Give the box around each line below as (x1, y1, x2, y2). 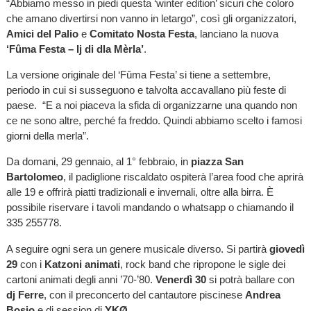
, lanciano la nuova (194, 28, 278, 40)
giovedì (269, 242, 305, 255)
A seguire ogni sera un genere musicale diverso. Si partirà (6, 242, 269, 255)
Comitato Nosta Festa (89, 28, 194, 40)
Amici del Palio (6, 28, 78, 40)
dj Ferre (6, 288, 44, 301)
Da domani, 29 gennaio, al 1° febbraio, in (6, 155, 191, 168)
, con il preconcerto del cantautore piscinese (43, 288, 245, 301)
